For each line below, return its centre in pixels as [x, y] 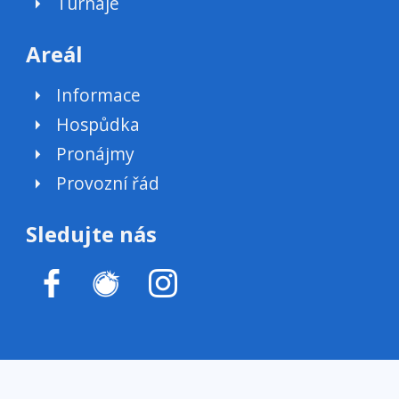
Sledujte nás [91, 233]
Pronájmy [96, 153]
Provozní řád [108, 183]
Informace [99, 95]
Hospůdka [98, 125]
